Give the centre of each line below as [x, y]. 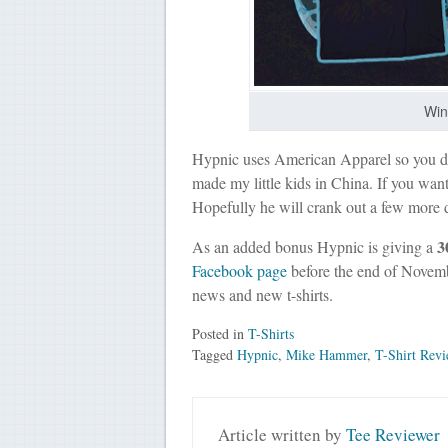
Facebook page [239, 271]
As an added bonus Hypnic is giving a [314, 247]
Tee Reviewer [392, 434]
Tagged [214, 355]
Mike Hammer [326, 355]
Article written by [281, 434]
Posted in [219, 334]
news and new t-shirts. [262, 295]
